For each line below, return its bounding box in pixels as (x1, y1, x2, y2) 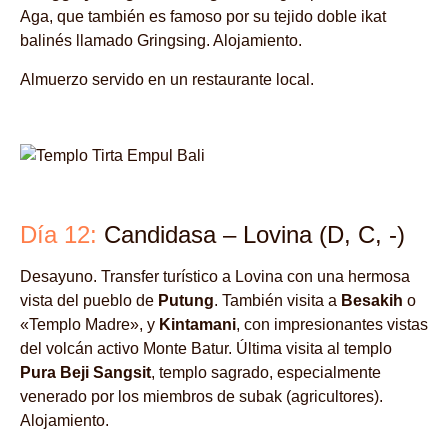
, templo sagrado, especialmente (151, 364, 381, 382)
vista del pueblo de (20, 292, 158, 310)
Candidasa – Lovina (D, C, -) (97, 221, 405, 249)
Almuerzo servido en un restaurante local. (20, 70, 314, 88)
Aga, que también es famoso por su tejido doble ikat (20, 8, 386, 26)
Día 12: (20, 221, 97, 249)
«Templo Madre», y (20, 316, 159, 334)
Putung (158, 292, 214, 310)
